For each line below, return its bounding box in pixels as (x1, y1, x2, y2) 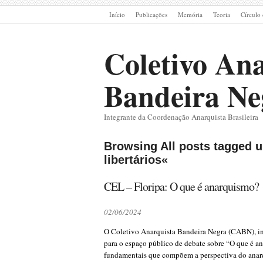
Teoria (213, 10, 230, 19)
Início (109, 10, 125, 19)
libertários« (104, 153, 168, 166)
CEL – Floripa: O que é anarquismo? (104, 178, 259, 194)
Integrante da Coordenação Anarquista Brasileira (104, 112, 258, 122)
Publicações (136, 10, 167, 19)
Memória (178, 10, 203, 19)
